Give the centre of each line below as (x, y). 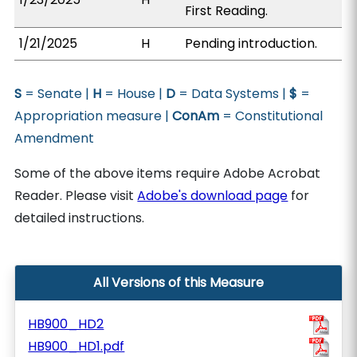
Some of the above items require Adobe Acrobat (168, 173)
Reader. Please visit (76, 196)
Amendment (55, 138)
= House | (134, 94)
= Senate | (57, 94)
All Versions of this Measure (178, 282)
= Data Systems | (233, 94)
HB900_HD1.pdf (76, 346)
